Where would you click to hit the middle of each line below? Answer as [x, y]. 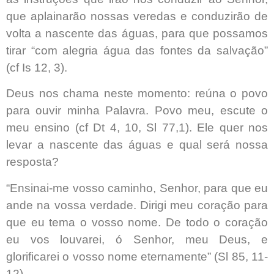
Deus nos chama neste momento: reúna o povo [137, 94]
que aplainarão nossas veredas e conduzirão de [137, 16]
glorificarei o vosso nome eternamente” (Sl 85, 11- [137, 256]
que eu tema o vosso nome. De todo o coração [137, 222]
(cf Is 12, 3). [37, 67]
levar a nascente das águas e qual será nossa [137, 145]
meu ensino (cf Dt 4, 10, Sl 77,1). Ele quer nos [137, 128]
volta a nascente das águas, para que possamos [137, 33]
